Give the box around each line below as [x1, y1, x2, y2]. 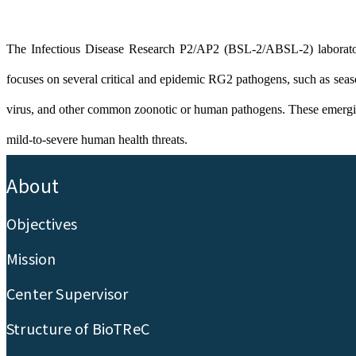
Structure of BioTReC [6, 318, 149, 339]
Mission [6, 248, 56, 269]
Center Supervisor [6, 283, 129, 304]
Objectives [6, 213, 77, 234]
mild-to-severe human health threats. [6, 133, 188, 148]
